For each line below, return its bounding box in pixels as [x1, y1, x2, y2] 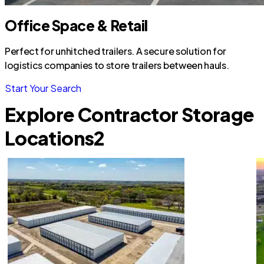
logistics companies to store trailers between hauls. [5, 59, 229, 71]
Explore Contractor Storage [5, 103, 255, 126]
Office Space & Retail [5, 16, 148, 34]
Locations [5, 126, 94, 150]
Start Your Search [5, 82, 81, 94]
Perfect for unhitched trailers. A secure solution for [5, 45, 227, 57]
